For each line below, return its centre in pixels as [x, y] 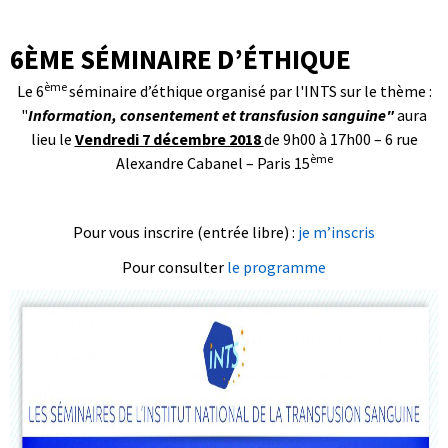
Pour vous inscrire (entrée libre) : [185, 232]
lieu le [52, 139]
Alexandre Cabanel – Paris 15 [212, 163]
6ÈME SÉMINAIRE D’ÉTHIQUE [180, 59]
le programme [276, 266]
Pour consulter [174, 266]
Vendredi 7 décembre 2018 [169, 139]
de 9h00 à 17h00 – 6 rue [340, 139]
